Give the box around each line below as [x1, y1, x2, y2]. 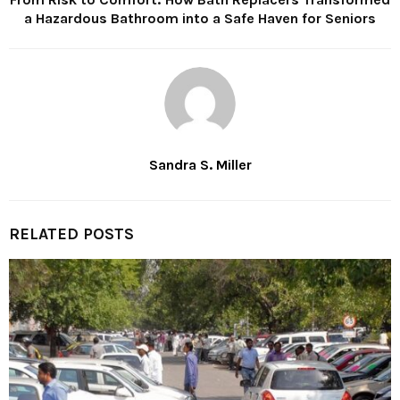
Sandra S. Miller [148, 155, 252, 173]
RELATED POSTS [9, 223, 134, 244]
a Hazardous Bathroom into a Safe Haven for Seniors [24, 9, 376, 27]
